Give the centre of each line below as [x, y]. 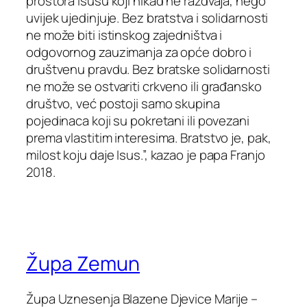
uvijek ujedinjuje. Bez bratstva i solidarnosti [147, 17]
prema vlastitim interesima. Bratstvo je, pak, [149, 137]
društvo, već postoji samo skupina [123, 103]
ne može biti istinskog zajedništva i [124, 35]
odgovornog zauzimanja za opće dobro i [139, 52]
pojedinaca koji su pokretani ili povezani [138, 120]
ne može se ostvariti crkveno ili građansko [144, 86]
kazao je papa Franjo [206, 155]
